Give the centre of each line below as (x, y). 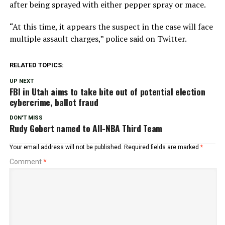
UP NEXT (21, 81)
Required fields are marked (162, 147)
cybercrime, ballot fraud (54, 102)
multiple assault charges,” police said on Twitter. (98, 39)
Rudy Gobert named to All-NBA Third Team (86, 128)
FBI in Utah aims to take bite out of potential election (107, 91)
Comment (26, 162)
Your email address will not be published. (66, 147)
